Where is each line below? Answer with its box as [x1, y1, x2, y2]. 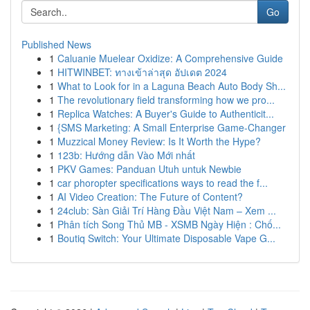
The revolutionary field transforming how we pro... [57, 93, 275, 107]
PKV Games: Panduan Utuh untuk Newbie [57, 162, 241, 176]
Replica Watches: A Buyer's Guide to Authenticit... [57, 107, 274, 120]
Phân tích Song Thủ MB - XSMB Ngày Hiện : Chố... [57, 217, 281, 231]
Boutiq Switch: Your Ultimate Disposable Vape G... [57, 231, 275, 245]
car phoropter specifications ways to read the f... [57, 176, 268, 190]
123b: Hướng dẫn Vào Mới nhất [57, 148, 195, 162]
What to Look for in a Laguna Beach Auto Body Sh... [57, 79, 286, 93]
